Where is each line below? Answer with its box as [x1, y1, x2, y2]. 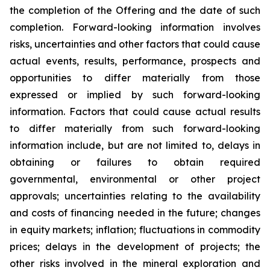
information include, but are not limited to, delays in [10, 139, 260, 151]
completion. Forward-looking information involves [10, 21, 260, 33]
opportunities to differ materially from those [10, 72, 260, 84]
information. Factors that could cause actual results [10, 105, 260, 118]
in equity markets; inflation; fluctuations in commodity [10, 224, 260, 236]
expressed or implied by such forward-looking [10, 89, 260, 101]
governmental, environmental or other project [10, 173, 260, 185]
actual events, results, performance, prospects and [10, 55, 260, 67]
